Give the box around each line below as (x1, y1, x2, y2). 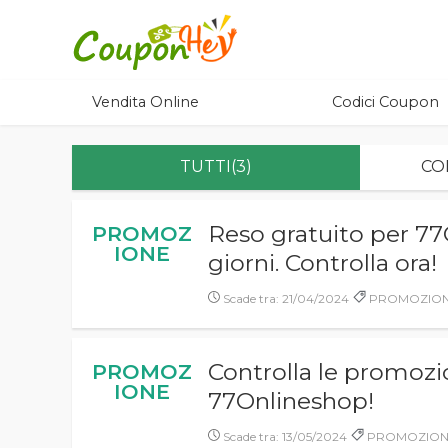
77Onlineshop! (208, 387, 375, 415)
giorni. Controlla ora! (208, 249, 438, 277)
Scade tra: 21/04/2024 (220, 291, 350, 306)
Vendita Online (92, 93, 199, 111)
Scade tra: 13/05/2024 (220, 429, 348, 444)
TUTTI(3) (179, 157, 252, 176)
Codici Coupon (332, 93, 439, 111)
